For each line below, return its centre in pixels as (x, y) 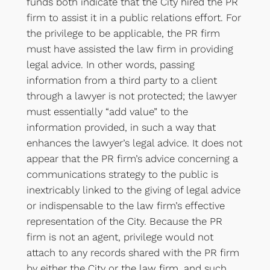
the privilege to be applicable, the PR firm (123, 33)
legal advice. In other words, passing (110, 65)
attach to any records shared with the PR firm (133, 253)
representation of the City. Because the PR (124, 221)
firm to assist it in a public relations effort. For (133, 18)
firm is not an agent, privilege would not (120, 237)
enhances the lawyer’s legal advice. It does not (134, 143)
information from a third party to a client (121, 80)
